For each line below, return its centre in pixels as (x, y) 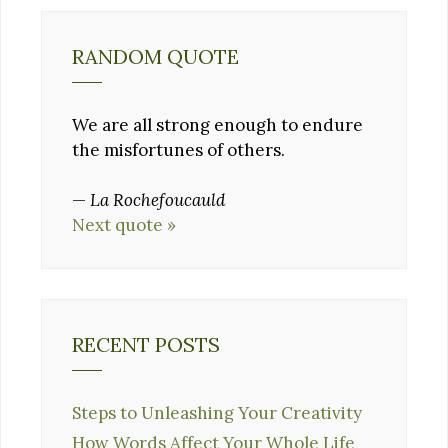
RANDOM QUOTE (155, 56)
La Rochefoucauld (157, 200)
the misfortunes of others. (178, 149)
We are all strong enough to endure (217, 124)
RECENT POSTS (146, 345)
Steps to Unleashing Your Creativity (217, 413)
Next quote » (124, 225)
